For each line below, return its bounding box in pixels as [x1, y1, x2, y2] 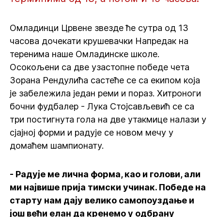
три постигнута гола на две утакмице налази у [10, 114, 206, 124]
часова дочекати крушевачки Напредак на [10, 36, 188, 46]
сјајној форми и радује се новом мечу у [10, 127, 173, 138]
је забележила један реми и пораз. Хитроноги [10, 88, 201, 98]
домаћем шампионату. [10, 140, 104, 151]
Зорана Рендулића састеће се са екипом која [10, 75, 200, 85]
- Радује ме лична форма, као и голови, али [10, 169, 201, 179]
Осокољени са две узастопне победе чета [10, 62, 189, 72]
